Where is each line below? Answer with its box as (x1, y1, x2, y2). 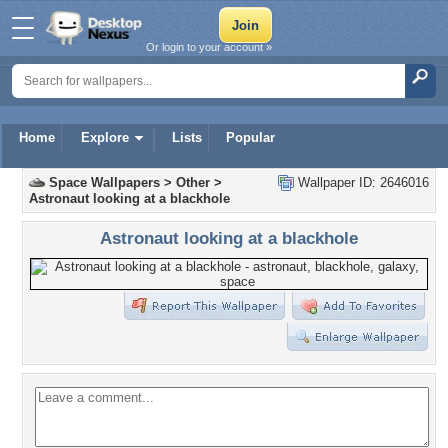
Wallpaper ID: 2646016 (294, 175, 429, 190)
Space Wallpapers (49, 175, 160, 190)
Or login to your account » (146, 41, 272, 53)
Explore (81, 130, 129, 145)
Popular (226, 130, 275, 145)
